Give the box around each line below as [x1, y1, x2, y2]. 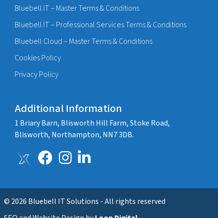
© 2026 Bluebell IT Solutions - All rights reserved [3, 196, 165, 207]
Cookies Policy [15, 53, 61, 64]
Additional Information [15, 101, 122, 117]
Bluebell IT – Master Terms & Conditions [15, 3, 139, 14]
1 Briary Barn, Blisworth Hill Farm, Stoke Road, [15, 118, 170, 129]
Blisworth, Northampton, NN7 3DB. [15, 129, 134, 141]
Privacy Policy [15, 69, 58, 80]
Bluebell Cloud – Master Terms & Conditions [15, 36, 152, 47]
